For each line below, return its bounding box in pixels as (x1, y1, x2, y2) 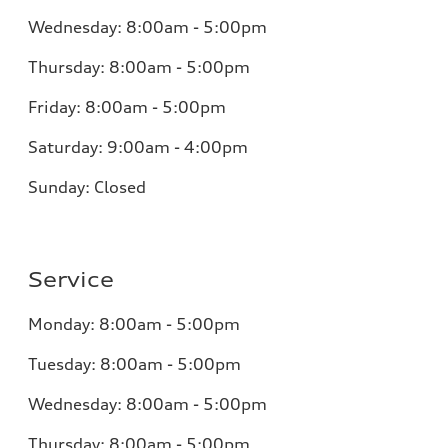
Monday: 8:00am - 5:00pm (28, 314, 240, 334)
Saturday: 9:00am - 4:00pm (28, 137, 248, 157)
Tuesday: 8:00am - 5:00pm (28, 354, 241, 374)
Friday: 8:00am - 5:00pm (28, 97, 226, 117)
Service (28, 267, 114, 292)
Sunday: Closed (28, 177, 146, 197)
